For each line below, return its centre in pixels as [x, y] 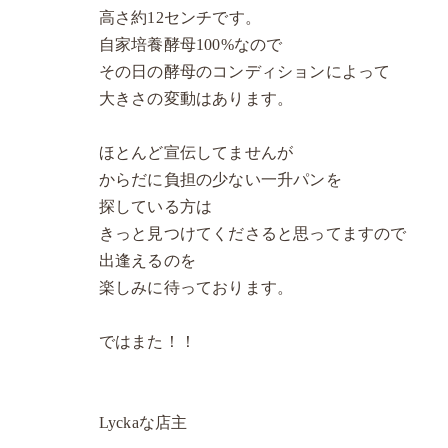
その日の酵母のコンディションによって [244, 71]
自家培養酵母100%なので [190, 44]
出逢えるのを [147, 260]
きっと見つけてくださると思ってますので [252, 233]
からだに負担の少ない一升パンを [220, 179]
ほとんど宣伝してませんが [196, 152]
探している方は [155, 206]
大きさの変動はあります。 [196, 98]
